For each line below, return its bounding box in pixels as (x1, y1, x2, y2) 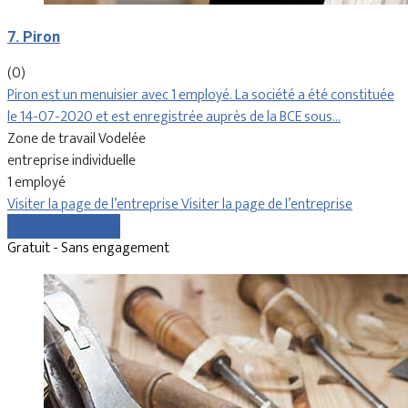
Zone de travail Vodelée (7, 126, 146, 151)
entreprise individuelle (7, 148, 136, 173)
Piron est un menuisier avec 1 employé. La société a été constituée (7, 82, 394, 107)
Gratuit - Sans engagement (7, 235, 169, 260)
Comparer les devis (7, 213, 120, 239)
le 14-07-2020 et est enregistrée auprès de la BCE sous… (7, 104, 341, 129)
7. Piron (7, 27, 60, 46)
